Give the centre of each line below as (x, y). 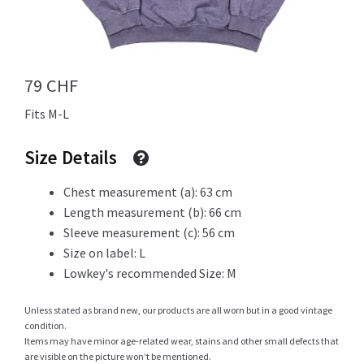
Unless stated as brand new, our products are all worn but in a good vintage (178, 310)
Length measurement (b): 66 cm (152, 212)
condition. (45, 325)
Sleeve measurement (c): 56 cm (149, 232)
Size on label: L (104, 252)
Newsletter (182, 208)
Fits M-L (47, 114)
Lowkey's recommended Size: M (150, 273)
